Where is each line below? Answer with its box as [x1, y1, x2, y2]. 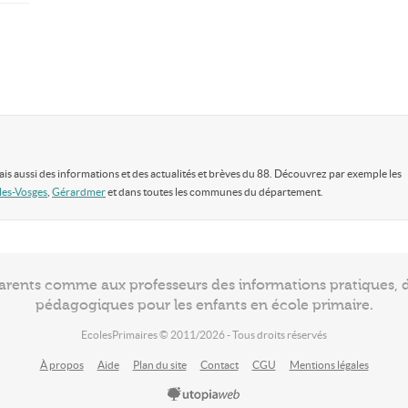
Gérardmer [52, 186, 106, 198]
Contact [199, 359, 239, 371]
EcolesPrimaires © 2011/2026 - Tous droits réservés [81, 329, 327, 341]
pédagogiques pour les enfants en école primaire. [35, 297, 373, 313]
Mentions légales [289, 359, 369, 371]
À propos [39, 359, 84, 371]
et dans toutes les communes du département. [106, 186, 323, 198]
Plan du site [132, 359, 187, 371]
